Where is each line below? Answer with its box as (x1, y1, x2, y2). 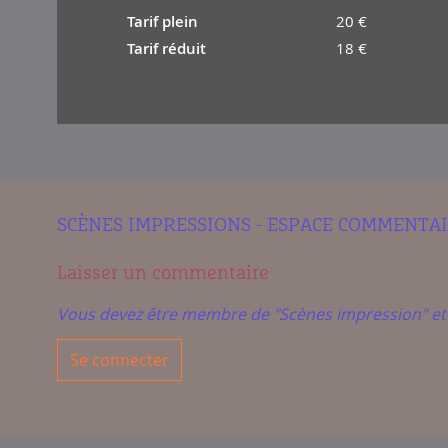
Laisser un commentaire (57, 263, 269, 283)
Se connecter (70, 348, 169, 371)
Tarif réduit (127, 38, 206, 60)
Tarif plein (127, 11, 198, 33)
